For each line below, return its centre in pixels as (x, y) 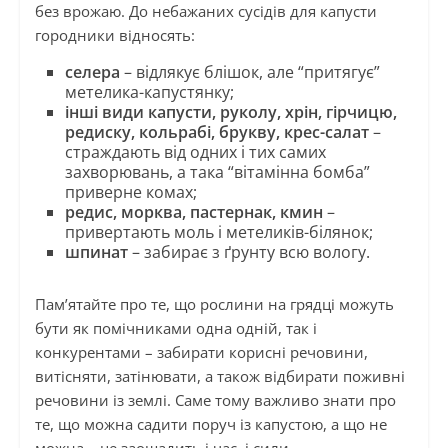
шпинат (96, 252)
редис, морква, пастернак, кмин (193, 212)
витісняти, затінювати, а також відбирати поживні (219, 376)
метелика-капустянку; (149, 92)
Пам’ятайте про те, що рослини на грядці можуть (214, 304)
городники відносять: (114, 35)
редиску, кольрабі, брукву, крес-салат (216, 132)
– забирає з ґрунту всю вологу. (248, 252)
